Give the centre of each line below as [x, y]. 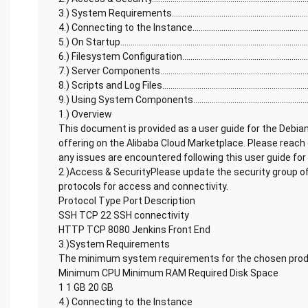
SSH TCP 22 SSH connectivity [124, 215]
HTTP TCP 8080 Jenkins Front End [134, 230]
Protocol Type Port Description [127, 201]
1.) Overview [85, 114]
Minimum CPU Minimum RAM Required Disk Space [168, 273]
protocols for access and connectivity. [143, 186]
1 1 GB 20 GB [86, 287]
